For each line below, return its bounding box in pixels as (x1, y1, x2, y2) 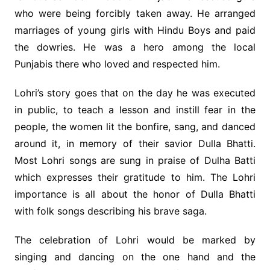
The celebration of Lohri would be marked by (14, 234, 256, 246)
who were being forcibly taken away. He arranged (14, 7, 256, 20)
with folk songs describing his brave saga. (14, 205, 207, 218)
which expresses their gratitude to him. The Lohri (14, 171, 256, 184)
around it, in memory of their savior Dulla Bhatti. (14, 137, 256, 150)
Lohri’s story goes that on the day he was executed (14, 87, 256, 99)
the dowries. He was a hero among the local (14, 41, 256, 54)
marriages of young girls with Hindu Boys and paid (14, 24, 256, 37)
